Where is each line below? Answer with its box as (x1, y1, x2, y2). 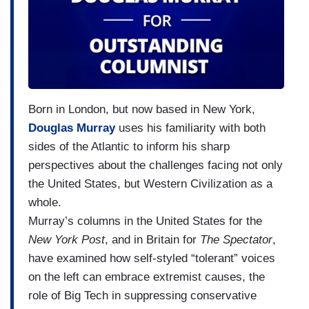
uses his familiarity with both (115, 121, 266, 135)
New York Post (28, 233, 105, 247)
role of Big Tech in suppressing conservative (28, 289, 257, 303)
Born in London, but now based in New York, (28, 103, 255, 117)
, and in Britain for (105, 233, 200, 247)
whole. (28, 196, 61, 210)
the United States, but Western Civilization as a (28, 177, 272, 191)
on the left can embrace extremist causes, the (28, 270, 265, 284)
